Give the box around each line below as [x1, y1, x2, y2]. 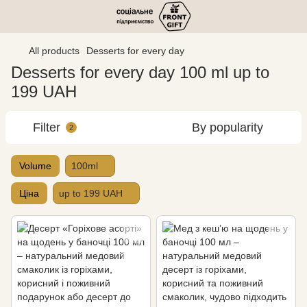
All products [29, 45, 79, 56]
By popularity [192, 121, 263, 134]
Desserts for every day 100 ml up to [11, 63, 269, 82]
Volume [19, 160, 51, 171]
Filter [33, 121, 60, 134]
